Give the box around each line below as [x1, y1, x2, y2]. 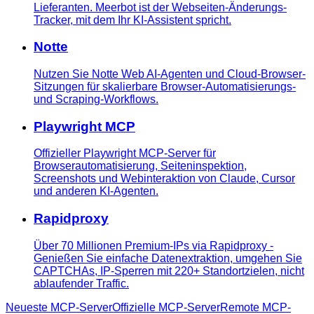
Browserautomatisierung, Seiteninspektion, [34, 160, 247, 172]
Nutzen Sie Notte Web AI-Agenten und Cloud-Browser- [34, 68, 306, 81]
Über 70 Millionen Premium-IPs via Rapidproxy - [34, 239, 273, 252]
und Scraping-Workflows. [34, 93, 158, 106]
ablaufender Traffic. [34, 277, 129, 289]
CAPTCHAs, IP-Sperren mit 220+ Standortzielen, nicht [34, 264, 304, 277]
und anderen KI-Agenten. [34, 185, 158, 198]
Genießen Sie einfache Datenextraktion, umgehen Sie [34, 252, 302, 264]
